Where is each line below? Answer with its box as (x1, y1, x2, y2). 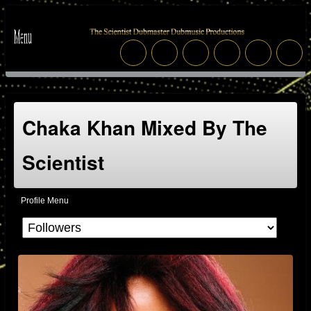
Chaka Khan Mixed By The (22, 113, 267, 142)
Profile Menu (21, 196, 69, 205)
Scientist (22, 148, 104, 176)
